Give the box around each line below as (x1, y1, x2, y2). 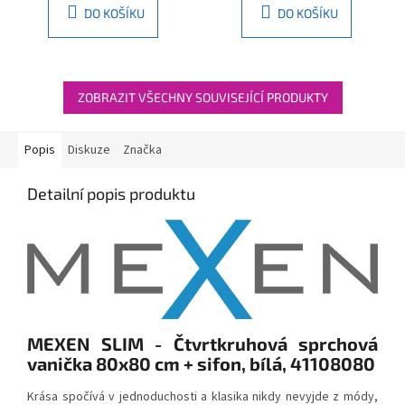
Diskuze (68, 140, 110, 159)
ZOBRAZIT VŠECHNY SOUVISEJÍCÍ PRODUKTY (77, 89, 328, 105)
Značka (123, 140, 162, 159)
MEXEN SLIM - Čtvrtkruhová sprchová (27, 333, 378, 355)
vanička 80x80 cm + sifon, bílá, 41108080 (27, 353, 375, 375)
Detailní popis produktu (27, 183, 195, 203)
